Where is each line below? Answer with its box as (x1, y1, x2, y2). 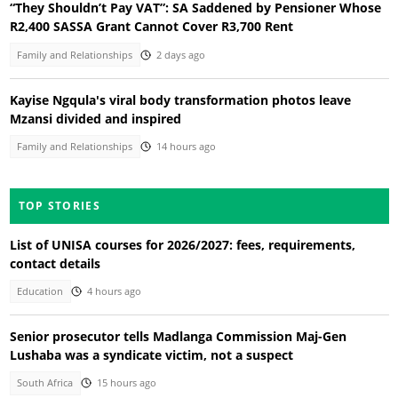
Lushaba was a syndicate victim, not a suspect (9, 346, 293, 364)
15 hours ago (96, 377, 156, 390)
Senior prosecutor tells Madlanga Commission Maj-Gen (9, 328, 346, 346)
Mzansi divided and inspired (9, 110, 181, 128)
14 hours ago (155, 140, 216, 154)
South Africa (17, 377, 74, 390)
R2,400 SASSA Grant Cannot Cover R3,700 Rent (9, 18, 293, 36)
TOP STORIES (18, 197, 100, 213)
